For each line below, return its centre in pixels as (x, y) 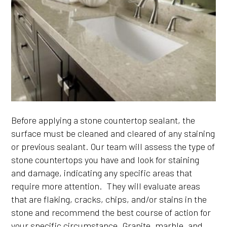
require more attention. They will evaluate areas (106, 186)
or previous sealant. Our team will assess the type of (113, 147)
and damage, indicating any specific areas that (102, 173)
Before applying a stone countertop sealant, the (103, 120)
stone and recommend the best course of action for (111, 213)
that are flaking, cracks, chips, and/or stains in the (109, 199)
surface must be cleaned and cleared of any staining (113, 134)
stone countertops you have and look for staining (105, 160)
